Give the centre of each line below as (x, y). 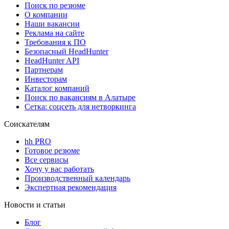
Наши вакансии (52, 24)
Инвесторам (46, 79)
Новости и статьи (35, 205)
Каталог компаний (57, 88)
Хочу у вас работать (59, 169)
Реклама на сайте (54, 33)
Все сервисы (47, 160)
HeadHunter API (52, 61)
